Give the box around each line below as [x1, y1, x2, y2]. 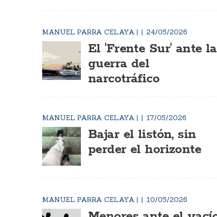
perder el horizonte [88, 141, 201, 158]
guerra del [88, 56, 150, 72]
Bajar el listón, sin [88, 126, 196, 143]
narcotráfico [88, 71, 160, 87]
